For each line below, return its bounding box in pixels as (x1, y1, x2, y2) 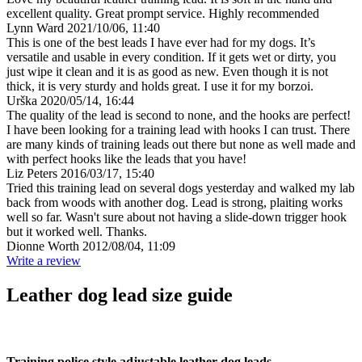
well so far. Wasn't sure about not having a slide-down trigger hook (6, 210, 347, 225)
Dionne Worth (6, 239, 79, 254)
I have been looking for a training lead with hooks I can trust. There (6, 123, 350, 137)
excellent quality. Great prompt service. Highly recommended (6, 6, 319, 21)
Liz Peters (6, 166, 57, 181)
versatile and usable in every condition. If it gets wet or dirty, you (6, 50, 336, 65)
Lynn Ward (6, 21, 64, 36)
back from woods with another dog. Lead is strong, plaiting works (6, 196, 343, 210)
